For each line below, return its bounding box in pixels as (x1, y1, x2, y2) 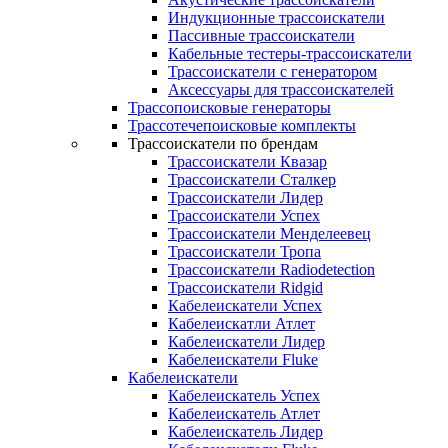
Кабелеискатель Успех (168, 387, 320, 404)
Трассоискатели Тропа (168, 243, 321, 260)
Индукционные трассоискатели (168, 9, 385, 26)
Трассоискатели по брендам (128, 135, 318, 152)
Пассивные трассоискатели (168, 27, 355, 44)
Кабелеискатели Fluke (168, 351, 318, 368)
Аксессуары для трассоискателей (168, 81, 394, 98)
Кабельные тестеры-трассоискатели (168, 45, 412, 62)
